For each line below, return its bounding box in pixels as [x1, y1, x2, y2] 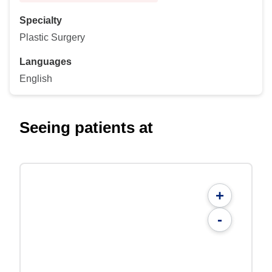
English [19, 73, 52, 84]
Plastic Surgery [19, 32, 85, 42]
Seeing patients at [19, 118, 153, 137]
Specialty [19, 15, 62, 25]
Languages [19, 56, 72, 67]
